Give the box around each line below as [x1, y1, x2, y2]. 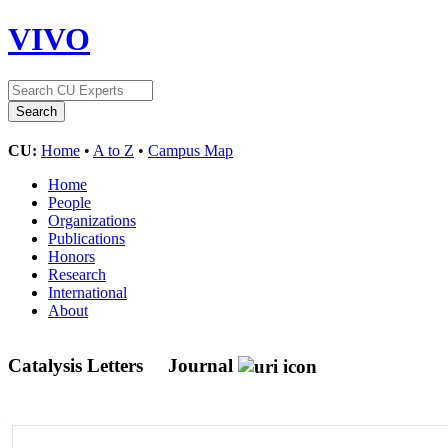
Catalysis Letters [8, 354, 148, 376]
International [48, 283, 127, 301]
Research [48, 265, 106, 283]
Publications [48, 229, 125, 247]
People [48, 193, 91, 211]
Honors [48, 247, 95, 265]
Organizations [48, 211, 136, 229]
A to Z [93, 141, 134, 159]
